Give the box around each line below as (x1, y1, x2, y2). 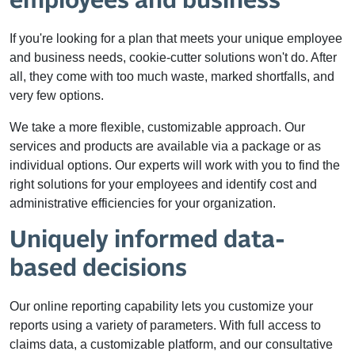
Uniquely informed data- (10, 228, 285, 252)
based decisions (10, 257, 187, 281)
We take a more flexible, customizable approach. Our (10, 120, 305, 134)
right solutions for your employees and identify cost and (10, 177, 317, 191)
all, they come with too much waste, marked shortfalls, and (10, 70, 334, 83)
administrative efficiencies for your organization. (10, 197, 276, 210)
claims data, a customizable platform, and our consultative (10, 338, 333, 351)
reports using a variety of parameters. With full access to (10, 319, 321, 332)
